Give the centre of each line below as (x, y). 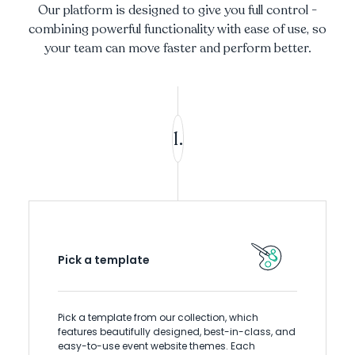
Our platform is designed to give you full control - (177, 11)
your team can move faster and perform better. (177, 49)
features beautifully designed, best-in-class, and (177, 332)
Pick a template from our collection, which (158, 318)
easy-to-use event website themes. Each (157, 346)
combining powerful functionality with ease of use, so (177, 30)
